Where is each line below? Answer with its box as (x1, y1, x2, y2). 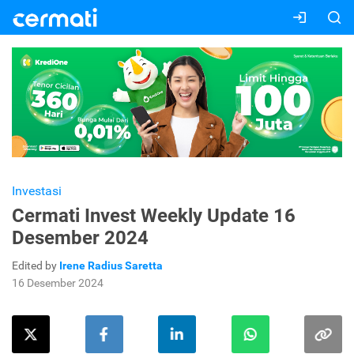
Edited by (12, 259, 59, 273)
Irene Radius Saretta (59, 259, 163, 273)
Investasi (12, 183, 62, 199)
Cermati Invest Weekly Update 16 (12, 205, 296, 228)
